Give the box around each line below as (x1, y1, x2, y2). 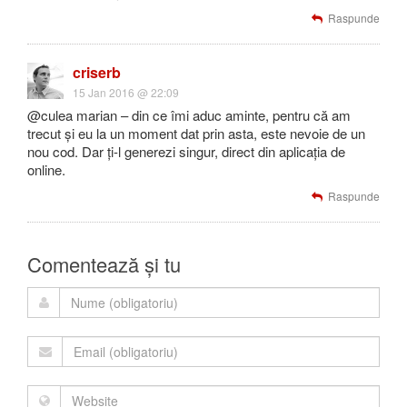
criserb (73, 62, 121, 83)
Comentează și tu (27, 250, 181, 278)
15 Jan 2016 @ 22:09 (73, 84, 179, 100)
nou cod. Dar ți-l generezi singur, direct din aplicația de (27, 142, 345, 161)
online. (27, 160, 65, 179)
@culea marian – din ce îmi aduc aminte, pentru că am (27, 105, 351, 124)
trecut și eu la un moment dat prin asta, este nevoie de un (27, 124, 365, 143)
